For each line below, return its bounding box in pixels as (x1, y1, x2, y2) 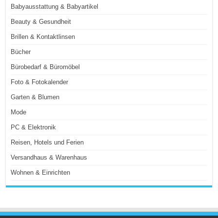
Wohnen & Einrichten (11, 169, 71, 177)
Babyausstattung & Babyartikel (11, 3, 99, 11)
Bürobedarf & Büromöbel (11, 63, 80, 71)
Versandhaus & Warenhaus (11, 154, 88, 162)
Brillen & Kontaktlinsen (11, 33, 75, 41)
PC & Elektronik (11, 124, 56, 131)
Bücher (11, 48, 31, 56)
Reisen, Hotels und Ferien (11, 139, 84, 146)
